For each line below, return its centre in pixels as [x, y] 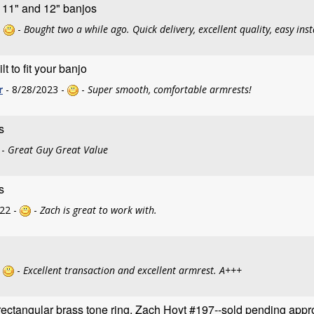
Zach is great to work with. [98, 210]
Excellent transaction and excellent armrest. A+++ [132, 270]
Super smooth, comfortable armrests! [170, 89]
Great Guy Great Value [58, 150]
